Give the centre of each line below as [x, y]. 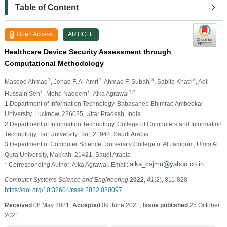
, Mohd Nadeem [65, 93]
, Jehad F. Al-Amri [74, 81]
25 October [204, 205]
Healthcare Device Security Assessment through [88, 51]
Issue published [165, 205]
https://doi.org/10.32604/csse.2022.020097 [63, 190]
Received [18, 205]
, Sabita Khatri [173, 81]
